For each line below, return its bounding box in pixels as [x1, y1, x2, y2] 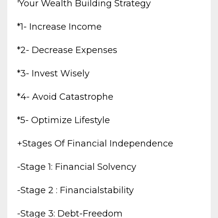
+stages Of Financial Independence [17, 138, 173, 149]
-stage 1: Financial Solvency [17, 162, 136, 173]
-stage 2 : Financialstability [17, 185, 134, 196]
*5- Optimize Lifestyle [17, 115, 110, 126]
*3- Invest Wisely [17, 68, 90, 79]
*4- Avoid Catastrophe [17, 91, 113, 103]
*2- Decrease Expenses [17, 45, 117, 56]
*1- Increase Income [17, 21, 102, 33]
